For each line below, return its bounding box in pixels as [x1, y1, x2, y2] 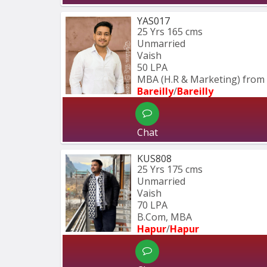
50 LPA [137, 61, 167, 74]
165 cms [167, 25, 203, 39]
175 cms [167, 163, 203, 176]
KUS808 [137, 152, 172, 166]
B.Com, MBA [137, 210, 192, 224]
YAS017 [137, 14, 170, 28]
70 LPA [137, 198, 167, 212]
